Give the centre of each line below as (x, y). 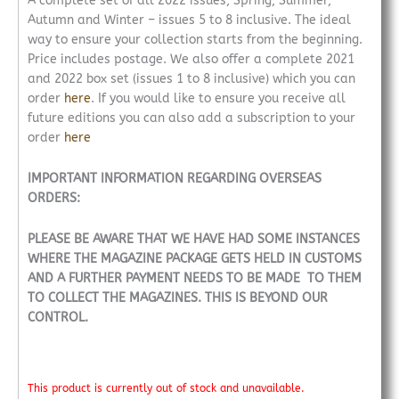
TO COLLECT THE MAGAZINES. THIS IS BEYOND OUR (178, 298)
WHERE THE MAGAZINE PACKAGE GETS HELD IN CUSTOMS (195, 259)
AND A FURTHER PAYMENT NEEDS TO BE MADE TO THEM (195, 279)
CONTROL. (58, 318)
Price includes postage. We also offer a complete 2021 (191, 60)
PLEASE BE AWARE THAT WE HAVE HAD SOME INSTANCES (194, 240)
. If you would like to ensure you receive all (218, 99)
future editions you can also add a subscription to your (191, 118)
